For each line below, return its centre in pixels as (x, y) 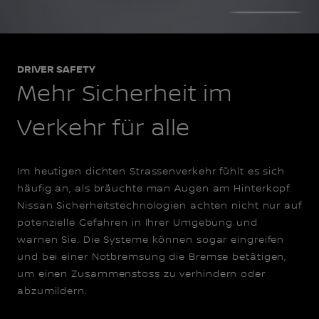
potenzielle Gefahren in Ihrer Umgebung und (137, 223)
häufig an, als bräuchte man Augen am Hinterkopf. (155, 188)
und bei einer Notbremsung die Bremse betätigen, (152, 257)
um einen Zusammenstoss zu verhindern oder (141, 274)
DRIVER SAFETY (56, 69)
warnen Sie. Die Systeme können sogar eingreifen (151, 240)
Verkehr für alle (104, 129)
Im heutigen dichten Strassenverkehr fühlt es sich (151, 171)
